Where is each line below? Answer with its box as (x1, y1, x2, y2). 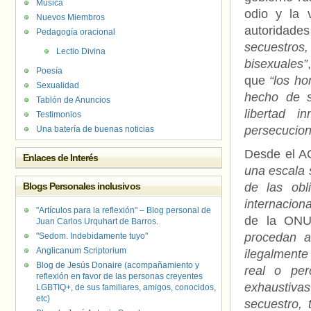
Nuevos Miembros (36, 12, 105, 22)
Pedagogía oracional (36, 27, 115, 37)
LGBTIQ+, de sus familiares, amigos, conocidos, (36, 283, 216, 292)
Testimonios (36, 110, 81, 119)
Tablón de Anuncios (36, 95, 110, 105)
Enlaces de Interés (23, 152, 99, 163)
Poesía (36, 66, 62, 76)
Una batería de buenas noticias (36, 124, 154, 134)
